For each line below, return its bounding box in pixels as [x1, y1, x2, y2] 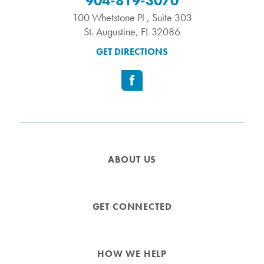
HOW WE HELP [97, 247, 167, 260]
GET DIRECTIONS [96, 46, 168, 58]
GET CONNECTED [92, 200, 172, 213]
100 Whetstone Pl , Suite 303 [72, 10, 192, 24]
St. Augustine [84, 24, 136, 38]
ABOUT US [107, 153, 157, 166]
